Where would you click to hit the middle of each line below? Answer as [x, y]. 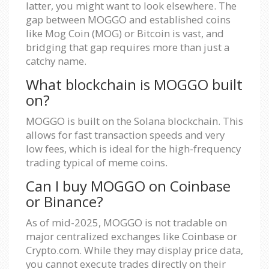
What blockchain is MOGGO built [134, 84]
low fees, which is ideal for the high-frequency [133, 148]
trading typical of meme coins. [97, 162]
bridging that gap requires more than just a [128, 47]
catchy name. [56, 61]
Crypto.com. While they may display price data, [134, 250]
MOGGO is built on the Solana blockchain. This [134, 121]
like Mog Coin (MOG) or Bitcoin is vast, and [125, 33]
